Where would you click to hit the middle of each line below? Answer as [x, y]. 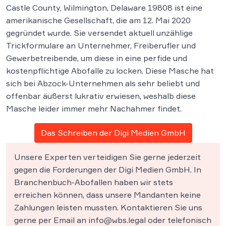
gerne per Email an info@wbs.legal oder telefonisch [113, 220]
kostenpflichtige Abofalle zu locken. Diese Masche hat [110, 71]
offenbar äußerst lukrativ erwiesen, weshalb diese [101, 96]
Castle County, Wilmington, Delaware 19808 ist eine [104, 8]
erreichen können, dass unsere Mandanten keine [107, 195]
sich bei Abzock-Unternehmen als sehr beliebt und [103, 83]
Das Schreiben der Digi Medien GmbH [113, 133]
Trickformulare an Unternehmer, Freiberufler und [101, 45]
